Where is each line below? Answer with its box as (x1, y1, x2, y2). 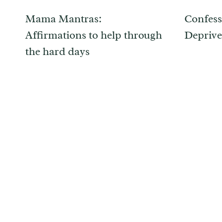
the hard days (25, 45, 90, 59)
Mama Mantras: (25, 12, 102, 26)
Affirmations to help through (25, 28, 162, 43)
